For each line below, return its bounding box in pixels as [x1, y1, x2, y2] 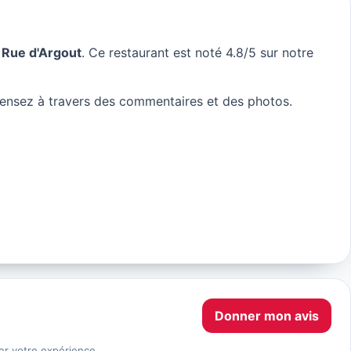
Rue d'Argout [2, 45, 81, 61]
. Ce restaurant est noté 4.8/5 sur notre [81, 45, 313, 61]
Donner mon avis [215, 307, 320, 324]
